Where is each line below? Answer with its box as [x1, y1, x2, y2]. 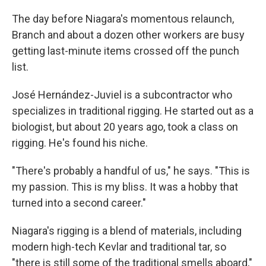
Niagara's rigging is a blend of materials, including [12, 224, 242, 237]
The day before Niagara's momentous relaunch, [12, 12, 234, 26]
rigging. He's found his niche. [12, 137, 148, 150]
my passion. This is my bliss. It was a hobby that [12, 180, 238, 194]
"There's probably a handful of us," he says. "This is [12, 164, 250, 178]
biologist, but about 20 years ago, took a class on [12, 121, 238, 134]
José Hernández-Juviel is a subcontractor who [12, 88, 232, 102]
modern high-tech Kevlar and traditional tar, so [12, 240, 226, 254]
